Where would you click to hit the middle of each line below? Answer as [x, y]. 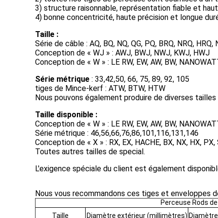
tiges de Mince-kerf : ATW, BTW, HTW [100, 88]
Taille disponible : [66, 115]
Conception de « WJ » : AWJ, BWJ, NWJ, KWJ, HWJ [122, 53]
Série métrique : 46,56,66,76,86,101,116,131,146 [117, 133]
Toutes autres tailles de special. [90, 152]
